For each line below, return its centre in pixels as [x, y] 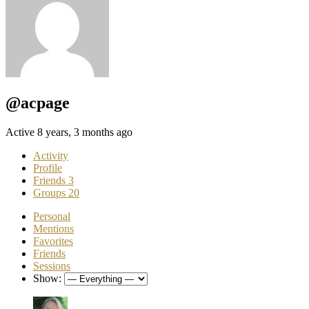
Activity [51, 155]
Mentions [53, 228]
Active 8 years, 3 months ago [69, 132]
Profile [48, 168]
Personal [52, 216]
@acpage [38, 102]
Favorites [53, 241]
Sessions [52, 266]
